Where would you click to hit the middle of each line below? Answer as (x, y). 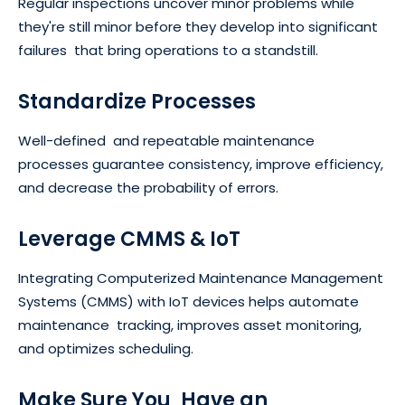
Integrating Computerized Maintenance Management (201, 278)
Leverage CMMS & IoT (129, 240)
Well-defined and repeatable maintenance (166, 141)
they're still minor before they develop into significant (198, 27)
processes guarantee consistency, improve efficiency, (201, 165)
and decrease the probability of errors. (148, 188)
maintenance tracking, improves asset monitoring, (190, 325)
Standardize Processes (137, 102)
